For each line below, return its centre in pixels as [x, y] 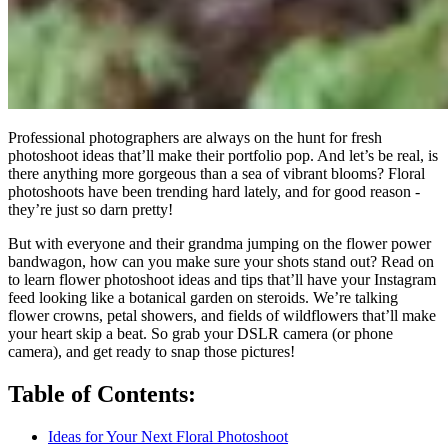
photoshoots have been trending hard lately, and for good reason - [214, 192]
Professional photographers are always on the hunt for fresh [195, 138]
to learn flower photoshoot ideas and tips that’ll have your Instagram [222, 280]
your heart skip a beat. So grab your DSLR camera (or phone [200, 334]
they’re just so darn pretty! [90, 210]
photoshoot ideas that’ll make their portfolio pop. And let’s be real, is [223, 156]
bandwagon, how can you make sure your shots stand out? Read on [221, 262]
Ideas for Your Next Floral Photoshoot [168, 436]
